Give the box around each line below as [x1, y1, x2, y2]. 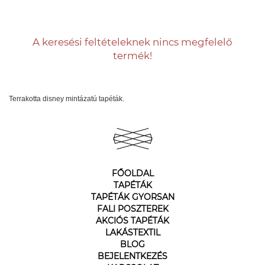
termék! [113, 50, 152, 62]
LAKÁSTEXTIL [105, 227, 160, 238]
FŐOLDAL [111, 168, 154, 179]
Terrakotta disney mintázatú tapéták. [9, 95, 124, 103]
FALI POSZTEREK [96, 203, 169, 214]
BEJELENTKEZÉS [98, 251, 167, 261]
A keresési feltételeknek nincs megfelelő [33, 36, 232, 48]
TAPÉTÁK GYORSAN [91, 192, 174, 202]
